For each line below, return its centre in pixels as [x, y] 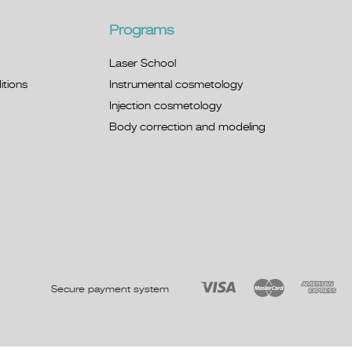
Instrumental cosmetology [176, 85]
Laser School [142, 64]
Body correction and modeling [187, 128]
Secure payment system [110, 290]
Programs [141, 31]
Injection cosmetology [165, 106]
